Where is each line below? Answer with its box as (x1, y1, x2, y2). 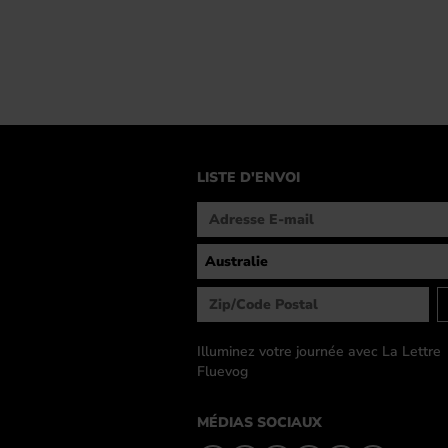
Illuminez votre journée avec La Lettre (197, 342, 441, 361)
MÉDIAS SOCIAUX (197, 413, 322, 432)
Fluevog (197, 362, 248, 381)
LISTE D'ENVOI (197, 168, 300, 187)
